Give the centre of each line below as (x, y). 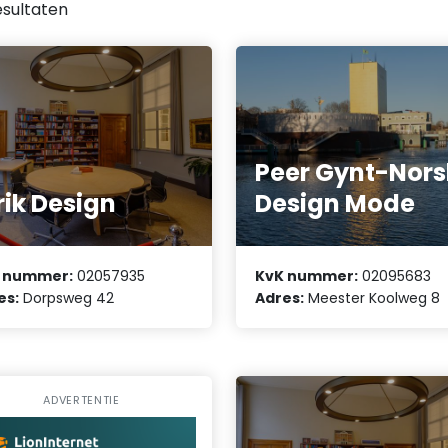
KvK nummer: (307, 276)
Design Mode (335, 203)
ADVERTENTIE (81, 400)
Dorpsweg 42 (67, 298)
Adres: (280, 298)
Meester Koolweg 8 (372, 298)
